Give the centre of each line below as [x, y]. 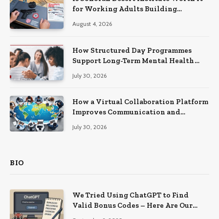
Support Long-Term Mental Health [133, 60]
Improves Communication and [126, 112]
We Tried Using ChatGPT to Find [131, 195]
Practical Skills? [102, 19]
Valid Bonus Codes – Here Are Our [132, 206]
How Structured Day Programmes [132, 50]
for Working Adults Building [125, 9]
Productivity [97, 122]
